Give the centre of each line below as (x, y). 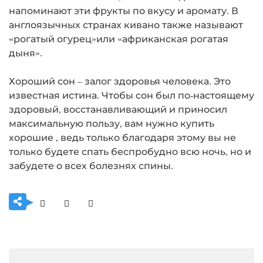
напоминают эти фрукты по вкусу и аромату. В (124, 11)
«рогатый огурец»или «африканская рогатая (119, 39)
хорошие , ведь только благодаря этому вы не (122, 137)
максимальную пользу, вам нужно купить (112, 123)
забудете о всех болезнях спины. (91, 166)
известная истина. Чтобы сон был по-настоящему (131, 95)
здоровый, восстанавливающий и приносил (118, 109)
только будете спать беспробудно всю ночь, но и (130, 151)
